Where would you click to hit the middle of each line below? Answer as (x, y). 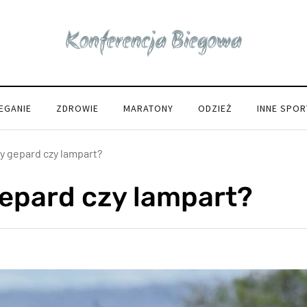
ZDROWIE (77, 108)
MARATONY (148, 108)
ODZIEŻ (215, 108)
